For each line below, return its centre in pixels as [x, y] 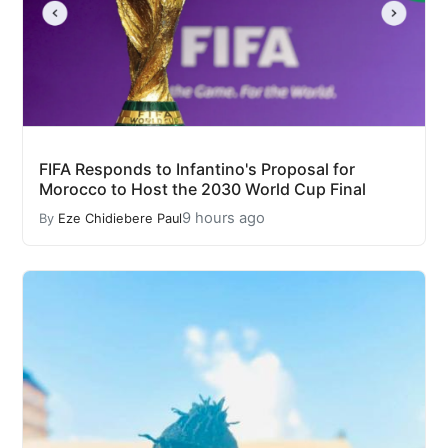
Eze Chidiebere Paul [120, 218]
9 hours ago [223, 218]
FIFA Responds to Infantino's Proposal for [197, 169]
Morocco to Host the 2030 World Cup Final [202, 189]
